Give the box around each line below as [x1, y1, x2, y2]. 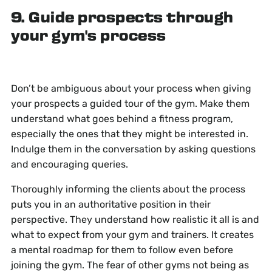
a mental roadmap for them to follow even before [10, 244, 233, 256]
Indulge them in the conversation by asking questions [10, 143, 256, 155]
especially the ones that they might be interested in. [10, 128, 248, 140]
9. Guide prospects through [10, 10, 234, 27]
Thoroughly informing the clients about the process [10, 183, 245, 195]
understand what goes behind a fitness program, [10, 113, 233, 125]
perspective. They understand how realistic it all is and [10, 214, 259, 226]
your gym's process [10, 29, 166, 46]
